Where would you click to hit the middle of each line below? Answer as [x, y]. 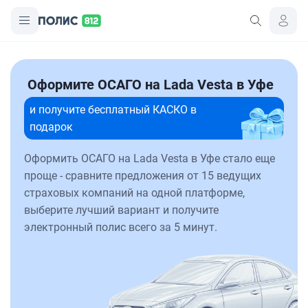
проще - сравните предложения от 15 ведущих [143, 176]
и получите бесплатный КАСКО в [113, 110]
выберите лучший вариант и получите [121, 210]
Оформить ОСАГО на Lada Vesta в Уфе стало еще [150, 158]
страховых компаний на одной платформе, [134, 193]
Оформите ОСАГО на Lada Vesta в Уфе [151, 85]
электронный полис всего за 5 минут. [121, 227]
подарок [51, 127]
